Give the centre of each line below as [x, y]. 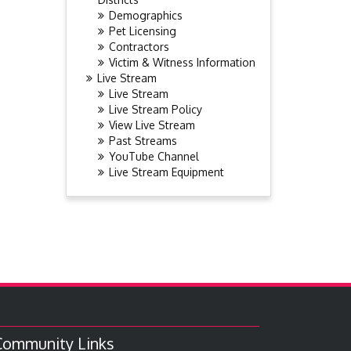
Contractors [139, 47]
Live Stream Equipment [166, 172]
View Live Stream [152, 125]
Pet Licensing [142, 31]
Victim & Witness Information [182, 62]
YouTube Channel [154, 156]
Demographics [145, 15]
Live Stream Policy [155, 109]
